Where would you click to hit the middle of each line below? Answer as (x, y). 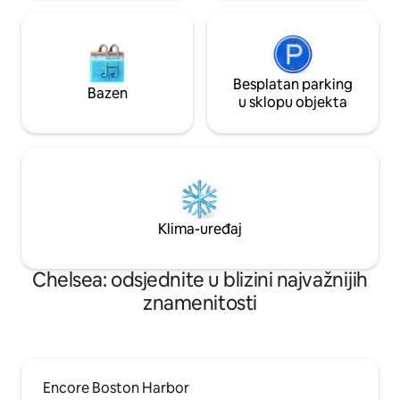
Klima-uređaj (200, 229)
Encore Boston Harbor (116, 387)
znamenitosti (200, 303)
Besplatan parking (293, 84)
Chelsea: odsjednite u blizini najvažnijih (200, 279)
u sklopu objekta (293, 102)
